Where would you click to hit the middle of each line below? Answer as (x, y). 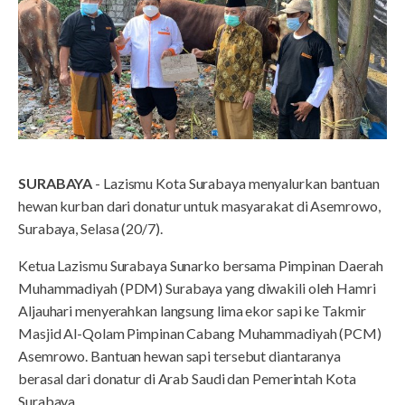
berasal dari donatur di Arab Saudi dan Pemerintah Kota (187, 379)
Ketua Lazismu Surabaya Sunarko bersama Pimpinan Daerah (201, 266)
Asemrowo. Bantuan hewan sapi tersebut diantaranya (180, 356)
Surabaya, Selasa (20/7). (90, 229)
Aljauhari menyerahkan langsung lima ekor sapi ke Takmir (192, 311)
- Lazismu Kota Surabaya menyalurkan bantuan (236, 184)
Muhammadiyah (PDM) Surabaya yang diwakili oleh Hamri (197, 288)
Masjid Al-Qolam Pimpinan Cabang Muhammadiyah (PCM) (200, 334)
